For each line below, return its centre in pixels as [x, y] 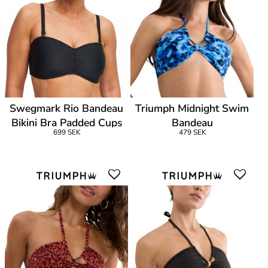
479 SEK [192, 133]
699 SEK [66, 133]
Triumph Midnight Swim [192, 109]
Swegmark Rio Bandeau [67, 109]
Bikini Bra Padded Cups [66, 123]
